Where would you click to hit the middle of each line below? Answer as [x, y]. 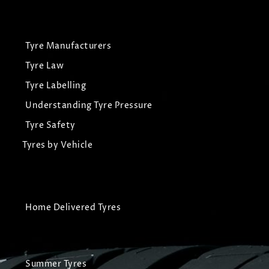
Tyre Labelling [56, 86]
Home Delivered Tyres [73, 208]
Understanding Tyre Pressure [89, 106]
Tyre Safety [50, 125]
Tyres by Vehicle [57, 145]
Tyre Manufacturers [68, 46]
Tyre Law [44, 66]
